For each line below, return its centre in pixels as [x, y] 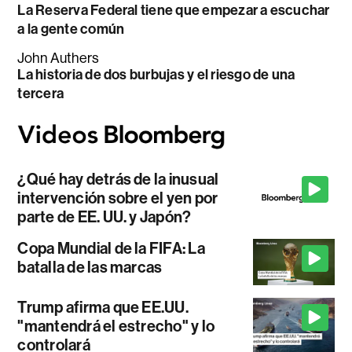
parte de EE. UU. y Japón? [104, 217]
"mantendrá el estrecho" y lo [116, 326]
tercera [41, 93]
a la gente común [71, 29]
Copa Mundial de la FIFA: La [111, 249]
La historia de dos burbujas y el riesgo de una [156, 74]
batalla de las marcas [90, 268]
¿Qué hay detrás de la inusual [118, 180]
